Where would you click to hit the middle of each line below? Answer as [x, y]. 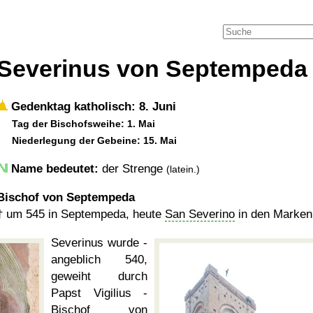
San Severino [200, 214]
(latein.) [183, 169]
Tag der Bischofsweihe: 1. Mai [83, 124]
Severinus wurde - [99, 243]
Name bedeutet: [55, 169]
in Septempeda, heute [105, 214]
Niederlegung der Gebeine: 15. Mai [94, 140]
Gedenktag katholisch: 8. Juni [92, 107]
